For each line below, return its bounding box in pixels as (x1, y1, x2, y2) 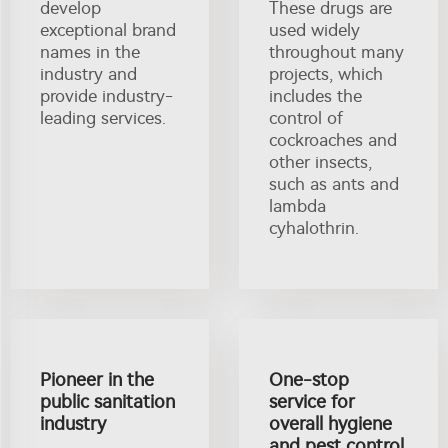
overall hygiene (269, 412, 392, 435)
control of (269, 107, 343, 128)
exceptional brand (40, 19, 176, 40)
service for (269, 390, 355, 413)
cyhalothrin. (269, 217, 359, 238)
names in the (40, 41, 140, 62)
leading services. (40, 107, 166, 128)
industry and (40, 63, 137, 84)
